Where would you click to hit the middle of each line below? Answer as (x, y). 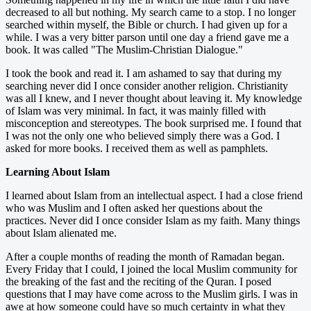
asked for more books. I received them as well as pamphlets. (137, 148)
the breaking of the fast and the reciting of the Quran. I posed (138, 281)
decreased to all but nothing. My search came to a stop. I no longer (151, 12)
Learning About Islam (58, 171)
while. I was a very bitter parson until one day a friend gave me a (147, 37)
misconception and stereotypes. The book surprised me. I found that (153, 123)
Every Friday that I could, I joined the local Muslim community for (151, 269)
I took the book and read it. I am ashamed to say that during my (144, 73)
